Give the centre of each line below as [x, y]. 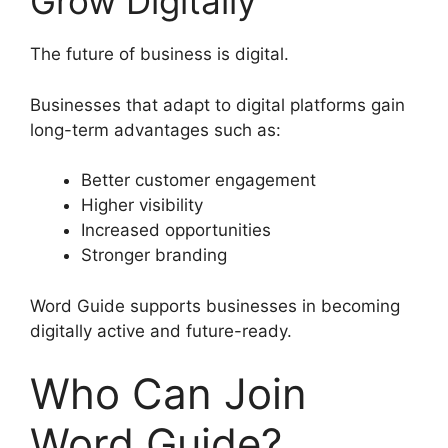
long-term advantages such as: [155, 129]
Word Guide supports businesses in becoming [215, 305]
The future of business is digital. [159, 54]
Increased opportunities [176, 230]
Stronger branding [154, 255]
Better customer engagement [198, 180]
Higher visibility [142, 205]
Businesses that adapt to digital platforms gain [217, 104]
